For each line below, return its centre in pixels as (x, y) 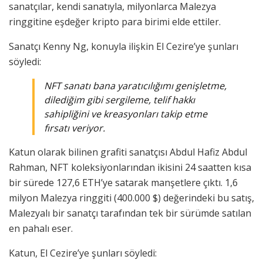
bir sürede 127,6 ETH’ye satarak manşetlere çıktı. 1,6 (123, 182)
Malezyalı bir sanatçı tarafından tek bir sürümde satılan (130, 213)
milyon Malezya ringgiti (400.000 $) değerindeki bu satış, (131, 198)
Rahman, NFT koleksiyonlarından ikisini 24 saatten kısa (130, 167)
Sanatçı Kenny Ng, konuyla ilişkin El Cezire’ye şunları (124, 46)
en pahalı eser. (41, 228)
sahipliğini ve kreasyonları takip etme (126, 114)
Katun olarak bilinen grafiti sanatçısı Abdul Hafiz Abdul (128, 152)
